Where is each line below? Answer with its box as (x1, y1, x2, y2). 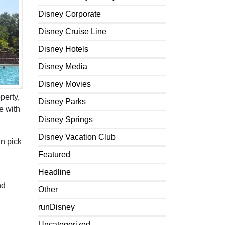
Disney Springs (38, 115, 93, 124)
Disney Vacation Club (38, 133, 116, 141)
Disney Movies (38, 80, 91, 88)
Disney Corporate (38, 10, 101, 18)
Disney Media (38, 62, 87, 71)
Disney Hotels (38, 45, 88, 53)
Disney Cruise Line (38, 27, 106, 36)
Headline (38, 168, 71, 176)
